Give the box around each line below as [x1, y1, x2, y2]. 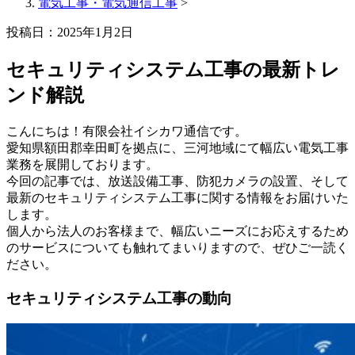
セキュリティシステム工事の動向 [6, 289, 232, 307]
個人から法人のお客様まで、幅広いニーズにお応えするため [6, 223, 349, 238]
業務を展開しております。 [6, 157, 158, 171]
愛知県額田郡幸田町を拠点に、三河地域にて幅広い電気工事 [6, 140, 349, 155]
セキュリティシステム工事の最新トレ [6, 59, 340, 80]
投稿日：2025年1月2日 [6, 25, 133, 39]
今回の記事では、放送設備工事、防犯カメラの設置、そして [6, 174, 349, 188]
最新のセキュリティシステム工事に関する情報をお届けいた [6, 190, 349, 204]
